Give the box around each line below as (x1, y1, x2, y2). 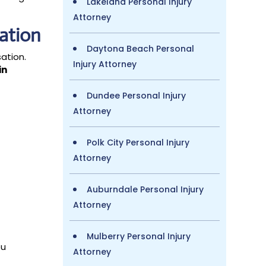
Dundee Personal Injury (86, 89, 186, 102)
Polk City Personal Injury (86, 136, 189, 148)
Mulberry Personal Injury (86, 230, 191, 242)
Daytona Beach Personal (86, 42, 194, 55)
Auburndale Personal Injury (86, 183, 204, 195)
